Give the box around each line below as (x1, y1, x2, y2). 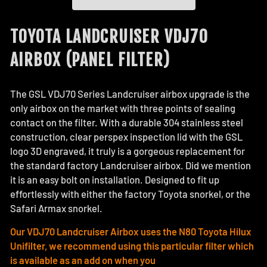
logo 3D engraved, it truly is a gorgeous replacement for (10, 144, 245, 157)
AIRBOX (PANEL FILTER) (10, 49, 170, 70)
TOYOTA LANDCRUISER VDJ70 (10, 26, 209, 47)
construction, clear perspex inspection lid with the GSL (10, 130, 243, 142)
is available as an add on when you (10, 253, 156, 266)
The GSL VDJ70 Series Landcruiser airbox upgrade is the (10, 87, 250, 100)
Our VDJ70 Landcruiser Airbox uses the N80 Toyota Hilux (10, 225, 252, 237)
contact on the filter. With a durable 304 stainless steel (10, 116, 243, 128)
